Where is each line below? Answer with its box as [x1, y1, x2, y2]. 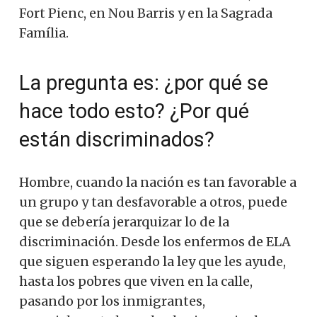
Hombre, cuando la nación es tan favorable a [19, 173, 296, 190]
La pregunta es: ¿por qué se [19, 70, 268, 95]
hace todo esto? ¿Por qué [19, 98, 249, 123]
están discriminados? [19, 127, 214, 151]
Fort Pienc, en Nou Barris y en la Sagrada [19, 4, 272, 21]
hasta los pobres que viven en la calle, [19, 272, 253, 289]
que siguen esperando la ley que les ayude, [19, 253, 286, 270]
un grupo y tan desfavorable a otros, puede [19, 193, 287, 210]
